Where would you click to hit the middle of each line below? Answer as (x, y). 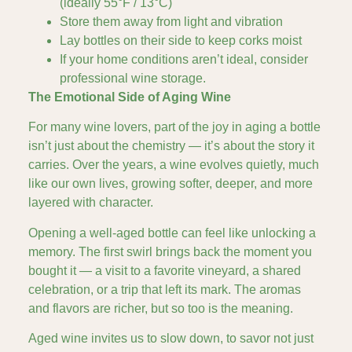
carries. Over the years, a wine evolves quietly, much (174, 165)
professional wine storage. (133, 78)
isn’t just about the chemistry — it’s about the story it (171, 146)
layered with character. (91, 203)
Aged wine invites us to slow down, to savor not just (171, 338)
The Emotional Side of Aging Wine (130, 97)
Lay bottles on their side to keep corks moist (181, 40)
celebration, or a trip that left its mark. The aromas (165, 289)
